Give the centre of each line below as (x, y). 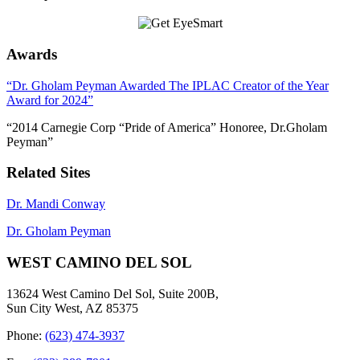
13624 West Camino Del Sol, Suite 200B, (112, 293)
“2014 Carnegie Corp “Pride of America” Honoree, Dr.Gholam (167, 127)
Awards (32, 55)
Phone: (26, 335)
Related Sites (48, 173)
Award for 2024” (50, 100)
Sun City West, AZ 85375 (72, 308)
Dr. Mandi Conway (56, 204)
